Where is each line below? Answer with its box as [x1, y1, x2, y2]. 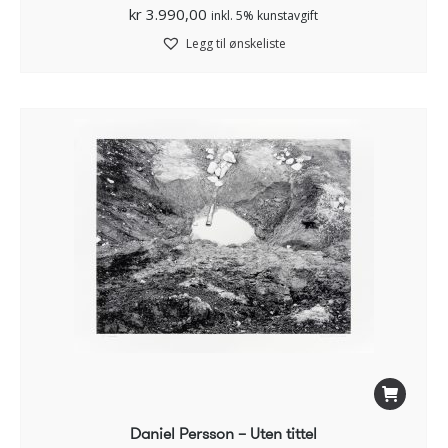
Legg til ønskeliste [186, 35, 286, 53]
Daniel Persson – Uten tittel [130, 421, 317, 445]
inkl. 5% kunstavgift [211, 7, 318, 25]
